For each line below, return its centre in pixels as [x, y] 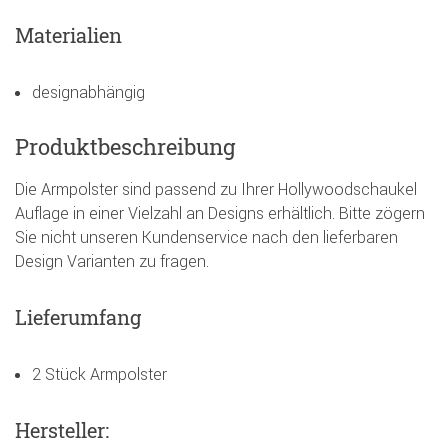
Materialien [68, 34]
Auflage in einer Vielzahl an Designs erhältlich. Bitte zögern [220, 212]
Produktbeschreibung [125, 146]
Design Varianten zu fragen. [112, 260]
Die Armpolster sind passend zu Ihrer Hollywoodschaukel [216, 188]
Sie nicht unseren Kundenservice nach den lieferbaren [206, 236]
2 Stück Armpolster [99, 373]
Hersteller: [62, 429]
